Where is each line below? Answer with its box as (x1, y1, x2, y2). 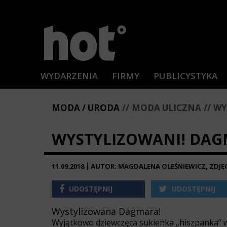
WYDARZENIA (41, 70, 98, 82)
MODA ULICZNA (132, 102, 201, 113)
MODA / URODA (52, 102, 120, 113)
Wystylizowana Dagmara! (52, 205, 161, 217)
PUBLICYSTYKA (154, 70, 217, 82)
